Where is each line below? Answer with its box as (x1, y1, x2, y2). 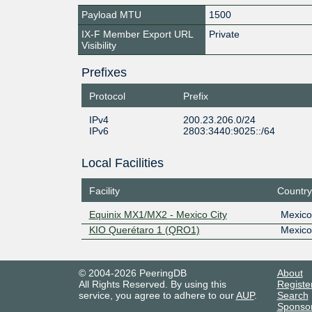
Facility (88, 185, 120, 196)
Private (209, 28, 240, 40)
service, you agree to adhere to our (78, 290, 236, 301)
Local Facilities (81, 155, 164, 170)
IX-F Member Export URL (81, 28, 194, 40)
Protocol (88, 90, 125, 102)
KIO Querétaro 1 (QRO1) (88, 224, 200, 235)
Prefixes (81, 65, 127, 79)
